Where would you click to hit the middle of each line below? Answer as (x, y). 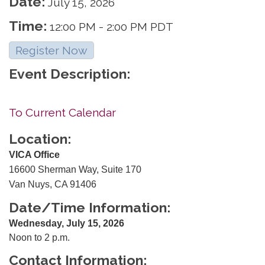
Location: (40, 138)
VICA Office (34, 154)
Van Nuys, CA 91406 (53, 184)
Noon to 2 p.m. (39, 237)
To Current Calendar (62, 112)
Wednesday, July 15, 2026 (67, 223)
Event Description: (70, 73)
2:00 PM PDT (140, 26)
